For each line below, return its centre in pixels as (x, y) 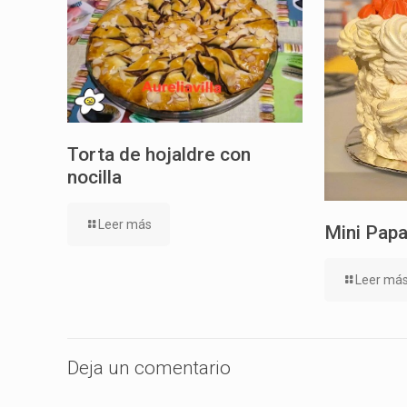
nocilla (94, 178)
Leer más (125, 225)
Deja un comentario (149, 368)
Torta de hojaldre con (159, 155)
